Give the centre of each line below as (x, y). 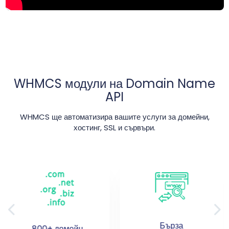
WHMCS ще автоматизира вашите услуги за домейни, (114, 117)
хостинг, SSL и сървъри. (114, 128)
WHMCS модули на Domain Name (114, 84)
